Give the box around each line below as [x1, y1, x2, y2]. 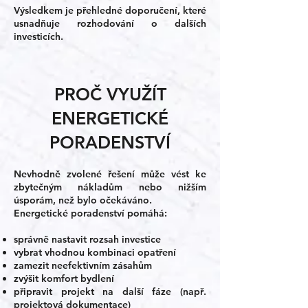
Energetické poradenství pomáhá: [14, 207, 167, 219]
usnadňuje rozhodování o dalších [14, 17, 206, 30]
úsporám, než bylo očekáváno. [14, 194, 152, 206]
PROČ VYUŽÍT [54, 84, 166, 104]
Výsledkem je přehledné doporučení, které [14, 4, 206, 16]
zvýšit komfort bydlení [14, 272, 114, 285]
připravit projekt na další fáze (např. [14, 285, 206, 298]
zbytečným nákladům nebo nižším [14, 181, 206, 193]
